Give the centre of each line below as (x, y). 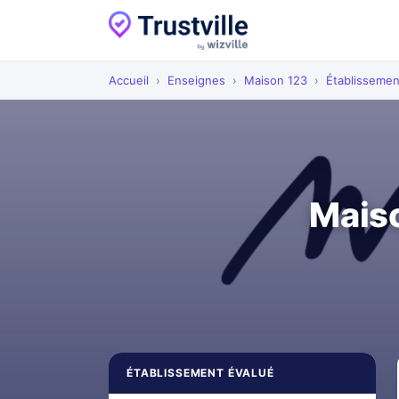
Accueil (129, 80)
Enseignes (196, 80)
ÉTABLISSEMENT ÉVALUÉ (200, 373)
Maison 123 (276, 80)
